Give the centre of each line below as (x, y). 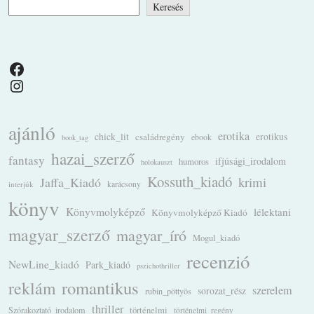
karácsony (124, 184)
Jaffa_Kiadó (70, 183)
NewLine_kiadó (44, 265)
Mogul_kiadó (216, 238)
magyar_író (151, 235)
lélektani (272, 212)
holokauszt (157, 162)
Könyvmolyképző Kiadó (199, 213)
